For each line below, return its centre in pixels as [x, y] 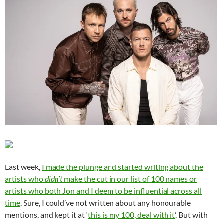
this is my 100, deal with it [131, 215]
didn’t [54, 179]
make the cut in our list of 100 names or [130, 179]
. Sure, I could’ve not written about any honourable [106, 203]
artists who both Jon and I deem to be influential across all [103, 191]
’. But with [191, 215]
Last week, [23, 167]
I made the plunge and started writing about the [122, 167]
